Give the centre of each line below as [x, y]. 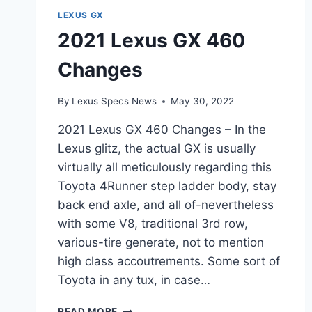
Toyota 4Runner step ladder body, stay [167, 186]
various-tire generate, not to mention [161, 242]
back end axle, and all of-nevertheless [166, 205]
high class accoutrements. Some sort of [169, 261]
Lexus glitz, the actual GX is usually [157, 148]
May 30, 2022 [203, 101]
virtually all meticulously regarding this [165, 167]
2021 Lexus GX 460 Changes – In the [162, 130]
